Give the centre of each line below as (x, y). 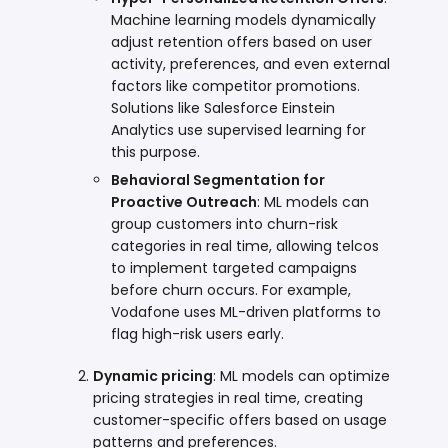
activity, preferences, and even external (251, 63)
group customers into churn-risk (225, 223)
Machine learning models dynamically (244, 19)
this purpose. (156, 151)
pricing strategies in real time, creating (228, 397)
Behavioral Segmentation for (218, 179)
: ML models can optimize (302, 375)
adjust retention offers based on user (242, 41)
